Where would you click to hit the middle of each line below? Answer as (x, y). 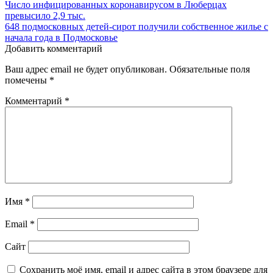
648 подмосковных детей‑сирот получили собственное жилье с (136, 26)
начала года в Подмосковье (61, 37)
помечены (27, 80)
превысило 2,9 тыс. (45, 15)
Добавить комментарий (54, 48)
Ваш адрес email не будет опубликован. (86, 69)
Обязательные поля (210, 69)
